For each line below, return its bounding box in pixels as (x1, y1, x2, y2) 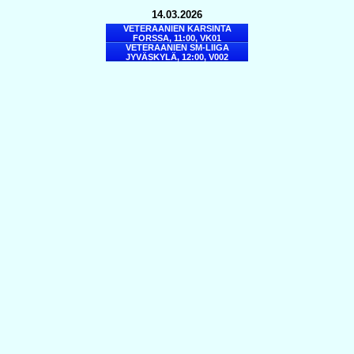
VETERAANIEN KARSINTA (122, 24, 232, 33)
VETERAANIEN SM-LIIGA (125, 43, 229, 52)
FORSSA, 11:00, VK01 (133, 33, 221, 43)
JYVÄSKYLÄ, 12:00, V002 (126, 52, 228, 62)
